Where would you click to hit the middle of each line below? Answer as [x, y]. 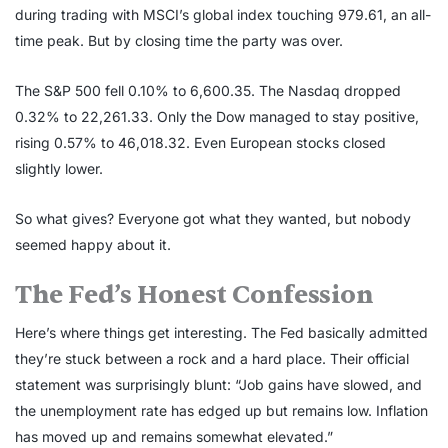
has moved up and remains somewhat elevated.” [174, 437]
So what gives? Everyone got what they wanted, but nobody [213, 219]
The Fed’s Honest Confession [194, 295]
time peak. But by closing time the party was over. [179, 41]
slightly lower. [59, 169]
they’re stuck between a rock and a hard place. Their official [212, 359]
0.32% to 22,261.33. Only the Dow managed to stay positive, [217, 117]
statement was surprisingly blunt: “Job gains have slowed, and [218, 385]
